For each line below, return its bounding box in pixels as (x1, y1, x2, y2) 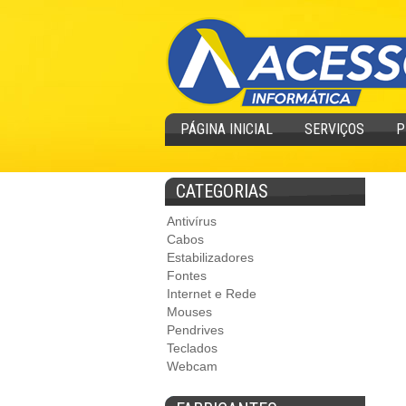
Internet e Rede (167, 286, 256, 301)
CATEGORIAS (176, 180, 268, 202)
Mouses (167, 304, 212, 319)
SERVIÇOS (304, 121, 364, 138)
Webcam (167, 359, 217, 373)
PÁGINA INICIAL (180, 121, 273, 138)
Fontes (167, 268, 207, 283)
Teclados (167, 341, 217, 355)
